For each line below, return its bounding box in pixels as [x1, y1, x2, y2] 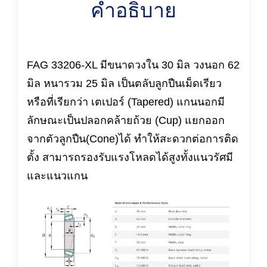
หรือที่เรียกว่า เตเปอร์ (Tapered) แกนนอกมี [27, 96, 225, 108]
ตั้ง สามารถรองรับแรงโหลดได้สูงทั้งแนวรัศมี [27, 151, 233, 163]
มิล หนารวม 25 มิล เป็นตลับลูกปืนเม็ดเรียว [27, 77, 222, 89]
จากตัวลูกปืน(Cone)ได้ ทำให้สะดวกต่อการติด [27, 133, 238, 145]
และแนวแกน [27, 170, 88, 182]
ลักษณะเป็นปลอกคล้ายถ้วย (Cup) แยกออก [27, 114, 225, 126]
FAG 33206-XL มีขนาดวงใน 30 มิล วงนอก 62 [27, 59, 240, 71]
